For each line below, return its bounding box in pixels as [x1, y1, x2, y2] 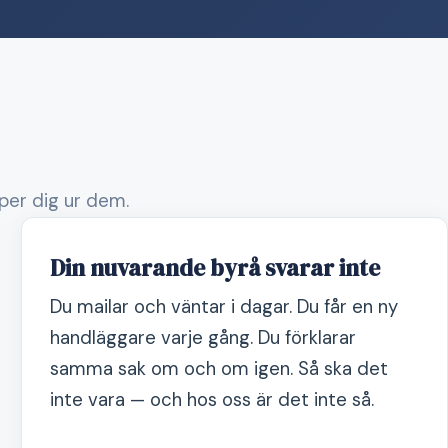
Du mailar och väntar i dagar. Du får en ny [50, 294, 399, 319]
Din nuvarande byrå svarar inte [50, 252, 381, 285]
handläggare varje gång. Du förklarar [50, 325, 357, 350]
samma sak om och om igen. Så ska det [50, 356, 389, 381]
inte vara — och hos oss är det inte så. [50, 387, 375, 412]
